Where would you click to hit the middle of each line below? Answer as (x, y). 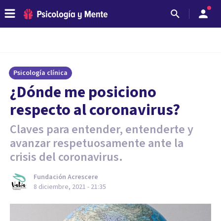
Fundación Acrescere (66, 177)
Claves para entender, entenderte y (102, 129)
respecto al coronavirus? (95, 110)
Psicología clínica (40, 73)
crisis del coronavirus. (66, 157)
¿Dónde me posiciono (83, 92)
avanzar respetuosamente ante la (97, 143)
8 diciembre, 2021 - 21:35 (70, 187)
